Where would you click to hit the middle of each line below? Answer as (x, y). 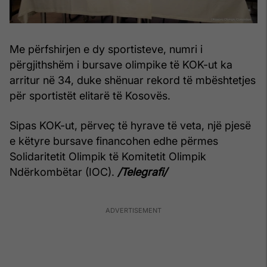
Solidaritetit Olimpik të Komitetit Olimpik (108, 157)
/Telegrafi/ (142, 172)
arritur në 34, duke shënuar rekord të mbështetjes (133, 80)
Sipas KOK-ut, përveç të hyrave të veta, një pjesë (130, 126)
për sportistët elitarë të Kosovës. (90, 96)
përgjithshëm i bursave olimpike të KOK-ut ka (121, 65)
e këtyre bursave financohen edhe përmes (114, 141)
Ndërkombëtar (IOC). (63, 172)
